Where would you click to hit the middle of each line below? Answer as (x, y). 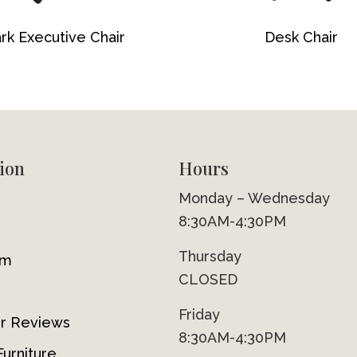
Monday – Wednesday (254, 198)
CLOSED (208, 279)
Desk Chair (301, 37)
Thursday (210, 256)
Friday (199, 314)
